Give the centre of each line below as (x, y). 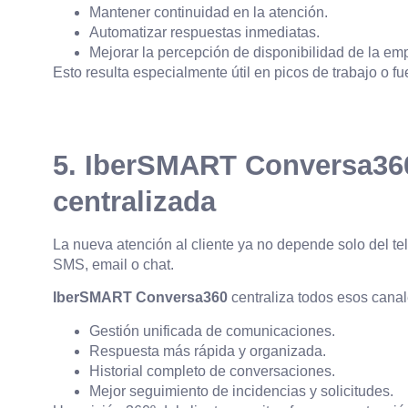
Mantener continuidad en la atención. (209, 13)
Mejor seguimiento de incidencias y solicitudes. (241, 391)
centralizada (134, 201)
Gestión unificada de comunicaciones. (212, 331)
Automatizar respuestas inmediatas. (204, 33)
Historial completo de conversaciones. (212, 371)
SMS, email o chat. (113, 264)
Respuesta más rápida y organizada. (208, 351)
